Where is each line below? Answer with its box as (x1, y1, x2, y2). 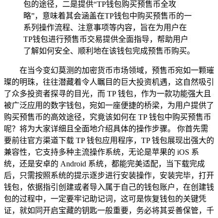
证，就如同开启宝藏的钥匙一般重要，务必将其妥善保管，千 (4, 206, 214, 215)
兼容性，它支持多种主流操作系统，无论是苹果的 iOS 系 (4, 147, 199, 156)
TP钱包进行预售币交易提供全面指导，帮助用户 (23, 35, 188, 43)
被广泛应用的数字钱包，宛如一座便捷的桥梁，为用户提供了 (4, 101, 214, 109)
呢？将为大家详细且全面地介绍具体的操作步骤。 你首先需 (4, 124, 208, 133)
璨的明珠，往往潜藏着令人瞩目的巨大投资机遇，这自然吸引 (4, 77, 214, 86)
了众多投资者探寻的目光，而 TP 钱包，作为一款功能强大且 (4, 89, 211, 98)
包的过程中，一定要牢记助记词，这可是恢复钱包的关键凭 (4, 194, 206, 203)
